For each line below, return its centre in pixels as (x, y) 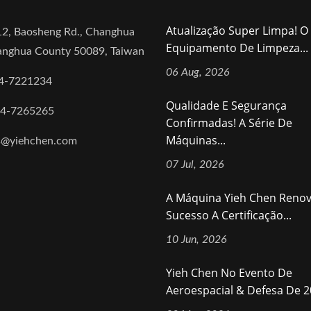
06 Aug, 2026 (198, 72)
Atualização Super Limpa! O (237, 31)
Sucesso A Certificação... (229, 215)
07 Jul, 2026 (195, 165)
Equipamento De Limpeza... (237, 48)
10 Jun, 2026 (196, 239)
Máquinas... (196, 140)
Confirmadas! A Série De (229, 123)
